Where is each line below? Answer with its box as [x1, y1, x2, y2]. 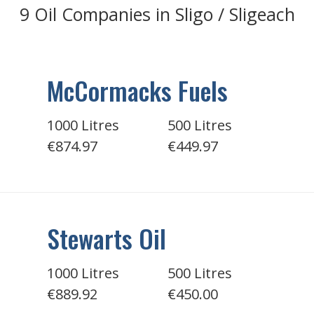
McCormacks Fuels [47, 71, 228, 109]
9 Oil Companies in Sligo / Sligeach [19, 2, 295, 26]
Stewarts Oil [47, 219, 167, 257]
